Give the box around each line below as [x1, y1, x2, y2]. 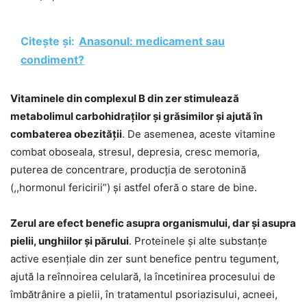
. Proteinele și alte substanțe [129, 234, 267, 248]
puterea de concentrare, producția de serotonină [10, 163, 246, 177]
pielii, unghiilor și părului [10, 234, 129, 248]
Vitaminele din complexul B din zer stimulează [10, 92, 239, 106]
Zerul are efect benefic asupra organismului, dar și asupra [10, 217, 296, 230]
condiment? [21, 53, 84, 67]
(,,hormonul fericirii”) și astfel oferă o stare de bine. [10, 181, 257, 195]
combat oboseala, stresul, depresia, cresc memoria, [10, 145, 260, 159]
